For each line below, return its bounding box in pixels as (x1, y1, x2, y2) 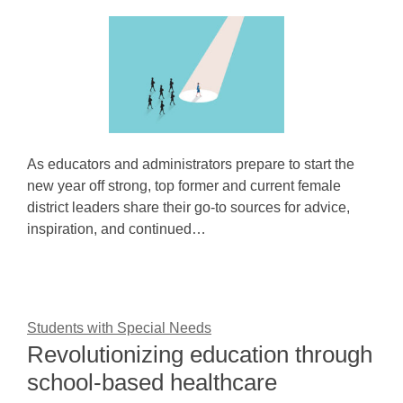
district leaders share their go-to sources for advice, (27, 200, 350, 215)
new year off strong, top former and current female (27, 178, 341, 193)
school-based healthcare (27, 369, 277, 396)
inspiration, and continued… (27, 221, 206, 237)
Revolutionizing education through (27, 341, 372, 368)
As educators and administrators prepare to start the (27, 157, 354, 172)
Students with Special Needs (27, 320, 211, 336)
